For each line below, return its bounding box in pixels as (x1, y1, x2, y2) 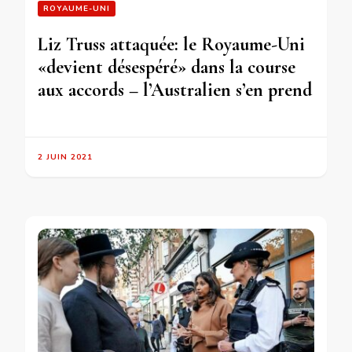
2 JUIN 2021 (38, 152, 93, 163)
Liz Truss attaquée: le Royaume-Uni (38, 33, 305, 57)
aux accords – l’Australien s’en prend (38, 79, 312, 102)
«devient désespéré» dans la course (38, 56, 295, 79)
